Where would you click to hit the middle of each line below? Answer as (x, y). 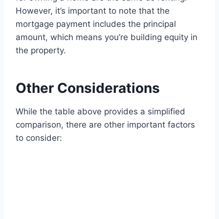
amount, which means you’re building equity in (107, 37)
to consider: (39, 138)
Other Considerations (88, 88)
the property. (41, 51)
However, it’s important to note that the (93, 11)
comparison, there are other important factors (105, 125)
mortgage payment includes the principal (96, 24)
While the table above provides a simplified (100, 112)
